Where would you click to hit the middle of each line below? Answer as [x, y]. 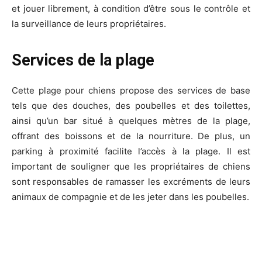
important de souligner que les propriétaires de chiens [131, 166]
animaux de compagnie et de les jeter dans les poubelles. [130, 196]
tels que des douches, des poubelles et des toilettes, [131, 105]
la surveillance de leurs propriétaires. [89, 23]
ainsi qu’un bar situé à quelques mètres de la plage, [131, 120]
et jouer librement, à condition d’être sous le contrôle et [131, 8]
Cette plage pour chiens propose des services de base [131, 90]
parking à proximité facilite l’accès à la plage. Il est [131, 151]
